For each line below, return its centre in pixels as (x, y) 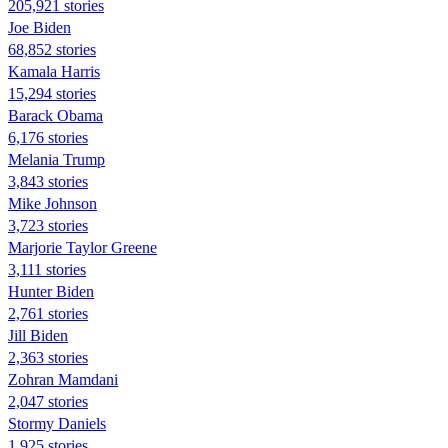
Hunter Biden (51, 291)
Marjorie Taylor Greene (82, 247)
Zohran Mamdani (63, 379)
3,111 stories (47, 269)
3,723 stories (48, 225)
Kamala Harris (54, 71)
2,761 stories (48, 313)
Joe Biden (39, 27)
